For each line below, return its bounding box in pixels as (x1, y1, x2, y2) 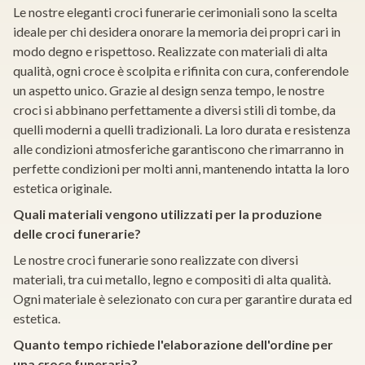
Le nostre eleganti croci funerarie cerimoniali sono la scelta (13, 4, 337, 20)
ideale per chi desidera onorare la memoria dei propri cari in (13, 24, 341, 40)
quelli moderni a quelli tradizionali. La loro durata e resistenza (13, 121, 350, 138)
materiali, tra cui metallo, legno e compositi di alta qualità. (13, 271, 331, 288)
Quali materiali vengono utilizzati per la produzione (13, 206, 322, 222)
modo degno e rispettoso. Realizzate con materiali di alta (13, 43, 328, 59)
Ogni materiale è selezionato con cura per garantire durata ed (13, 291, 352, 307)
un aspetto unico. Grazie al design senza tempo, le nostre (13, 82, 324, 99)
